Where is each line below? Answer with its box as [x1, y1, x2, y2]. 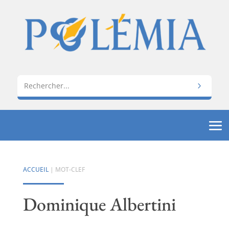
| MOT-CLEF [48, 165, 85, 174]
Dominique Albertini [22, 192, 176, 216]
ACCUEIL [22, 165, 49, 174]
